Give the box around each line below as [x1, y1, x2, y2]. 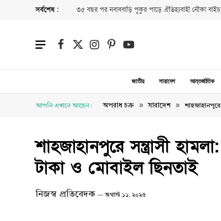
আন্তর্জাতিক [189, 76, 214, 86]
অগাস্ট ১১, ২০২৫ [105, 192, 146, 198]
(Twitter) [77, 54, 102, 64]
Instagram [94, 44, 126, 54]
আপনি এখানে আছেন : [36, 103, 92, 109]
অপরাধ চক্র [103, 102, 134, 109]
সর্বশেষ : [36, 5, 59, 14]
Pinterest [110, 44, 139, 54]
